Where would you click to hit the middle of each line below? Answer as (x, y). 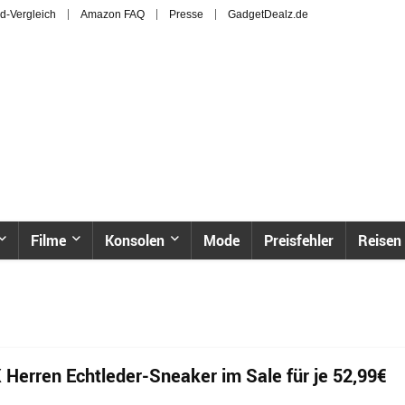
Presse (186, 14)
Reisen (380, 240)
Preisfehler (299, 240)
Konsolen (135, 240)
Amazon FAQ (113, 14)
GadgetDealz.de (268, 14)
